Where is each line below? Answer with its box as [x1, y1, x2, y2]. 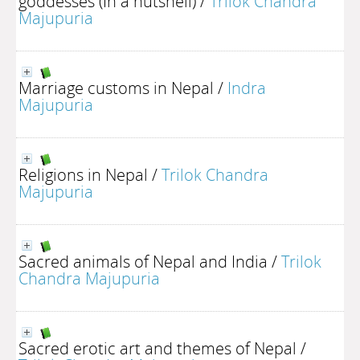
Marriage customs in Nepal [18, 76, 214, 99]
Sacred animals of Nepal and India [18, 250, 268, 272]
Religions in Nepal [18, 163, 148, 186]
